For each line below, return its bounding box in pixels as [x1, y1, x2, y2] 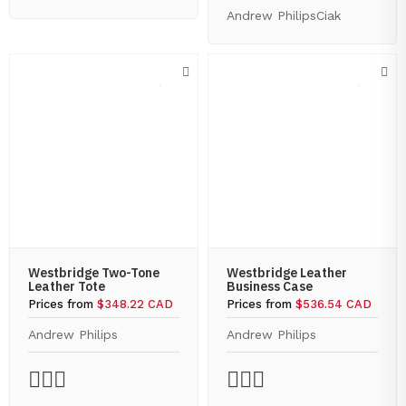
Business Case [227, 278, 313, 295]
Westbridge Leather [227, 265, 347, 281]
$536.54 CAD [295, 297, 372, 311]
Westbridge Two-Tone [28, 265, 159, 281]
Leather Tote [28, 278, 105, 295]
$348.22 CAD [97, 297, 173, 311]
